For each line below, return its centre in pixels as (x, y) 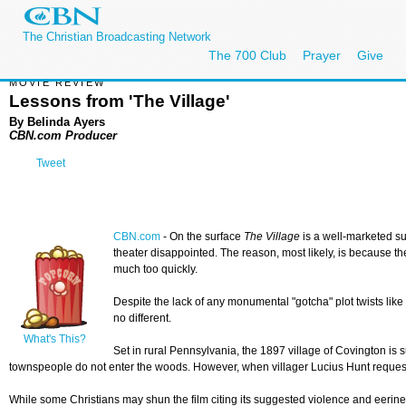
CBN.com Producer (63, 135)
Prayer (322, 55)
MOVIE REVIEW (57, 82)
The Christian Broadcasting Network (117, 37)
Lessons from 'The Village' (120, 101)
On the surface (205, 237)
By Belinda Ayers (57, 121)
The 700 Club (247, 55)
